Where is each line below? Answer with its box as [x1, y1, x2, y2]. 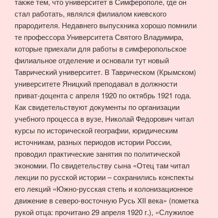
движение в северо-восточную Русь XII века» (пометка [15, 195, 199, 206]
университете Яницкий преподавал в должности [15, 78, 177, 89]
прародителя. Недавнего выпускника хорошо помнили [15, 20, 197, 31]
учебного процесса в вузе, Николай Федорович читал [15, 113, 194, 124]
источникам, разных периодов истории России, [15, 137, 172, 147]
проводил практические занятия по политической [15, 148, 180, 159]
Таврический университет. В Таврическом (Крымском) [15, 67, 196, 77]
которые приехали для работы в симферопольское [15, 43, 186, 54]
